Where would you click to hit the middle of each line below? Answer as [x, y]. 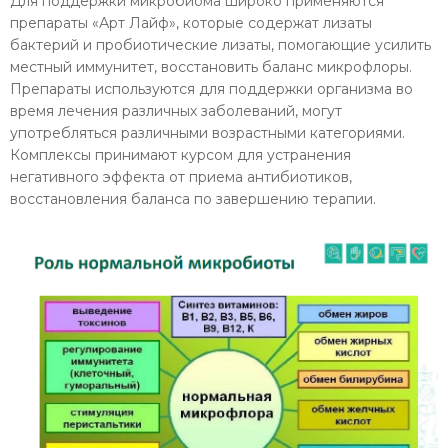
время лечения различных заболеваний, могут [176, 110]
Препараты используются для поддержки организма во [211, 88]
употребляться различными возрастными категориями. [207, 132]
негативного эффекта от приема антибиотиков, [181, 176]
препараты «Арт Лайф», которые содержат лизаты [191, 22]
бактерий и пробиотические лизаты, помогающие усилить [220, 44]
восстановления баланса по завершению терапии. [193, 198]
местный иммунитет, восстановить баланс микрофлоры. [211, 66]
